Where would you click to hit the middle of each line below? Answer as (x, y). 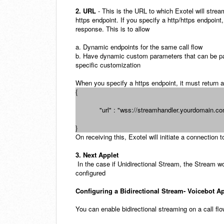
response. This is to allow (113, 29)
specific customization (108, 65)
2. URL (86, 11)
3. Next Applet (97, 155)
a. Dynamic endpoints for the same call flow (139, 47)
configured (91, 173)
